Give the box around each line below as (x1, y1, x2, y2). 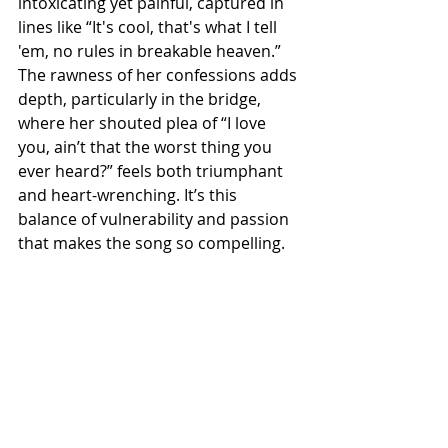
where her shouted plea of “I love (18, 112, 270, 134)
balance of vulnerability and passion (18, 208, 293, 230)
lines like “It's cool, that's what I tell (18, 16, 281, 38)
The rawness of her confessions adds (18, 64, 301, 86)
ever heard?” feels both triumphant (18, 160, 287, 182)
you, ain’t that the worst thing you (18, 136, 276, 158)
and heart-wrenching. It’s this (18, 184, 241, 206)
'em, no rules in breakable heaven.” (18, 40, 285, 62)
